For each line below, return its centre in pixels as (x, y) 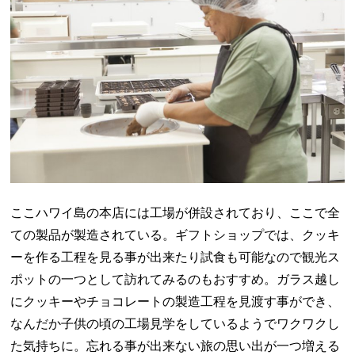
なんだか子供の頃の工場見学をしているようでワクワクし (176, 323)
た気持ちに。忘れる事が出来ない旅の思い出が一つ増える (176, 345)
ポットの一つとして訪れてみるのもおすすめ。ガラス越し (176, 279)
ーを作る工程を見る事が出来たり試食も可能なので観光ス (176, 257)
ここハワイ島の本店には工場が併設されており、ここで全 (176, 212)
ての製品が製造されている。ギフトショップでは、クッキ (176, 235)
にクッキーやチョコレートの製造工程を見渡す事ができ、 (176, 301)
